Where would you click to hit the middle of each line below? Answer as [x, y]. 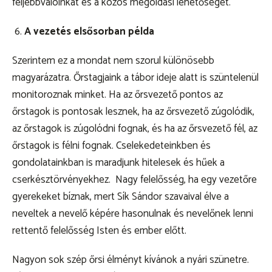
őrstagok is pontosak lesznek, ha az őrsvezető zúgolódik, [133, 112]
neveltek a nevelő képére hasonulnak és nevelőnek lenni [133, 214]
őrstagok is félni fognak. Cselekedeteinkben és [111, 146]
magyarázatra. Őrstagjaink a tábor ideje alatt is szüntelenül [135, 78]
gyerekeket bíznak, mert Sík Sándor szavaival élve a [121, 197]
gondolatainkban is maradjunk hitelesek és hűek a [118, 163]
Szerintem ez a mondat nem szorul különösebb [113, 61]
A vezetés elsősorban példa [89, 32]
